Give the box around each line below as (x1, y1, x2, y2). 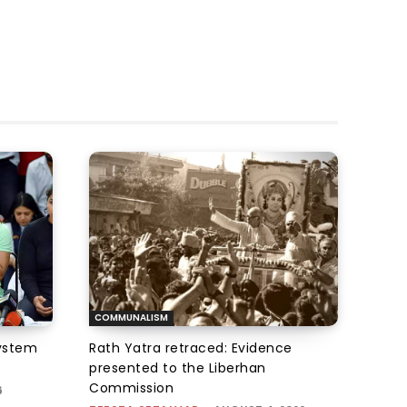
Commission (89, 379, 174, 398)
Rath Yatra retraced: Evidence (89, 339, 293, 358)
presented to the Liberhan (89, 359, 266, 378)
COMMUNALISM (94, 311, 168, 325)
